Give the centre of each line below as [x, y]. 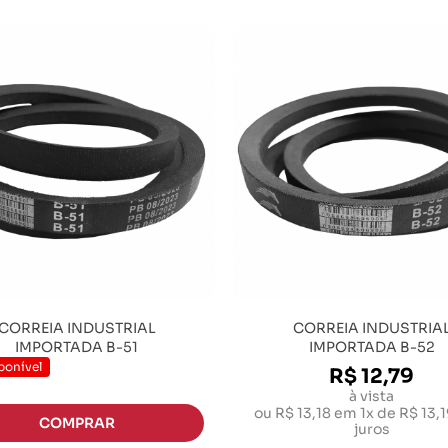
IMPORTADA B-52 [371, 347]
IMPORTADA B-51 [76, 347]
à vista [371, 396]
